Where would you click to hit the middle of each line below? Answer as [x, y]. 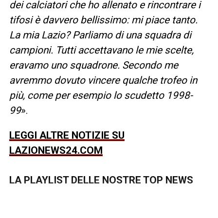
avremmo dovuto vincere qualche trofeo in [103, 81]
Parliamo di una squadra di [132, 35]
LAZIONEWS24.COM [56, 151]
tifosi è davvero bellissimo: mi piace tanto [102, 20]
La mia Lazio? [41, 35]
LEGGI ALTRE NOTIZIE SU [67, 136]
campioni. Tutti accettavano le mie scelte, [101, 50]
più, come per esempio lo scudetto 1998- [101, 96]
